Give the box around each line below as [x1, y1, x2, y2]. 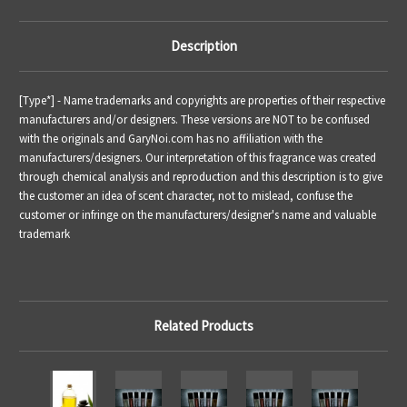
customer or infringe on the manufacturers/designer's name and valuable [19, 207, 376, 223]
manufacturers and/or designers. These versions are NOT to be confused [19, 112, 370, 128]
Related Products [154, 317, 253, 335]
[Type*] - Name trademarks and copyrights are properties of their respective [19, 93, 385, 109]
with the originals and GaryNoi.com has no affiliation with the [19, 131, 323, 147]
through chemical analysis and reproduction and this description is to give [19, 169, 382, 185]
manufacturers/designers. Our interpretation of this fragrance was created [19, 150, 376, 166]
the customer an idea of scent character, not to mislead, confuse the [19, 188, 352, 204]
